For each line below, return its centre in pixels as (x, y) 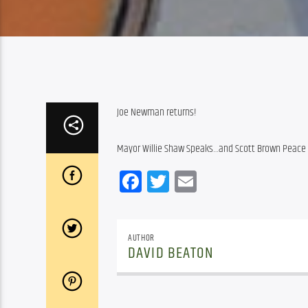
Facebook (178, 181)
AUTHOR (141, 238)
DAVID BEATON (171, 254)
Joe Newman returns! (157, 113)
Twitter (196, 181)
